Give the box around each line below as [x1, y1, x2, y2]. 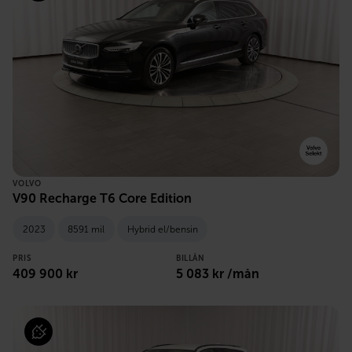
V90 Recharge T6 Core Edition [13, 191, 192, 207]
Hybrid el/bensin [126, 223, 198, 235]
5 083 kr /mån [176, 266, 259, 281]
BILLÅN [176, 253, 204, 263]
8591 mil [68, 223, 104, 235]
